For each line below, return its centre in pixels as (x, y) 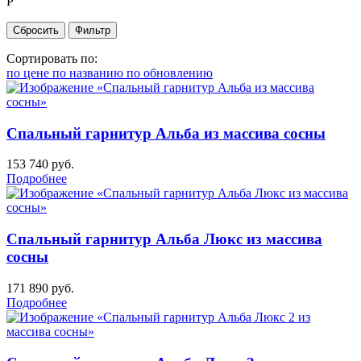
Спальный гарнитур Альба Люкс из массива (164, 239)
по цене (29, 73)
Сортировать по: (52, 58)
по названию (89, 73)
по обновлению (170, 73)
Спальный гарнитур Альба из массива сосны (166, 133)
